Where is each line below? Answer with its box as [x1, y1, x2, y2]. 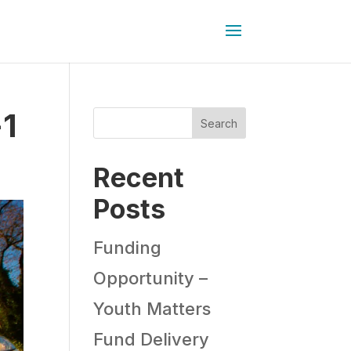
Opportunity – [93, 268, 208, 288]
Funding [93, 237, 162, 258]
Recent [93, 161, 185, 194]
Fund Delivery [93, 329, 210, 349]
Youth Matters [93, 299, 212, 319]
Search [200, 116, 237, 130]
